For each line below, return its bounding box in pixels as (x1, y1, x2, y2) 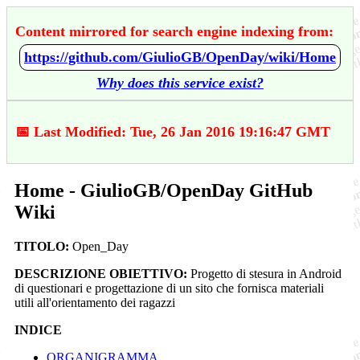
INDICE (14, 322, 62, 337)
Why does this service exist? (96, 75, 264, 91)
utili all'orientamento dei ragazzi (14, 295, 175, 309)
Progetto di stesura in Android (187, 266, 342, 280)
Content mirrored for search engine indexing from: (15, 23, 333, 39)
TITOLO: (14, 239, 69, 253)
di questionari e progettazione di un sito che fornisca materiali (14, 280, 324, 295)
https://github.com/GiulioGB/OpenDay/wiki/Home (24, 49, 336, 65)
